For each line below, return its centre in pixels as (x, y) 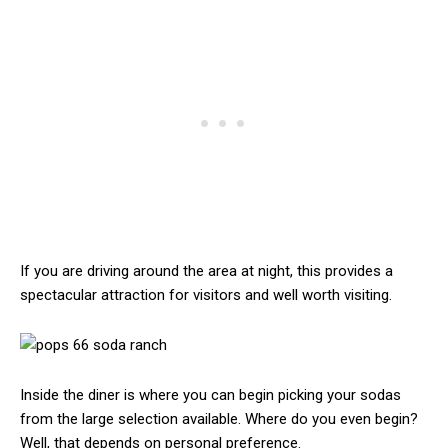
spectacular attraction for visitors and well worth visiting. (206, 295)
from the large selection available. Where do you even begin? (219, 419)
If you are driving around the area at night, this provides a (206, 271)
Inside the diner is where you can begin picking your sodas (210, 395)
